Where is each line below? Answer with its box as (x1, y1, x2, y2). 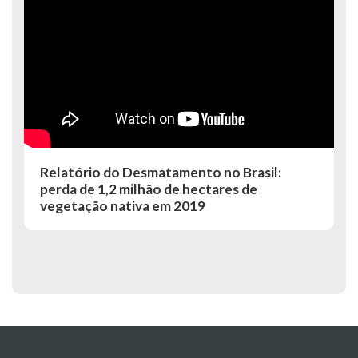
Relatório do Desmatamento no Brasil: (40, 164, 281, 181)
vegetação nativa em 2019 (40, 197, 205, 214)
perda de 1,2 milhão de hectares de (40, 181, 257, 197)
